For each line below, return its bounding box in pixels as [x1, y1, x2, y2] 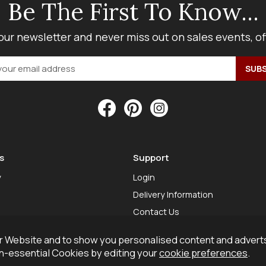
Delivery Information [133, 189, 213, 201]
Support [133, 151, 169, 164]
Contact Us [133, 206, 179, 218]
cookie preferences [159, 246, 248, 259]
